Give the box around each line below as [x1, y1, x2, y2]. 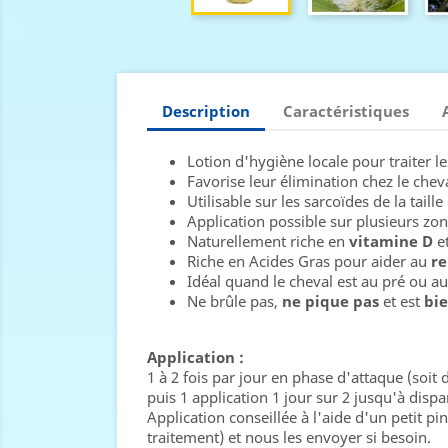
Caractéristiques [283, 100, 410, 121]
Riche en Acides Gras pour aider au [187, 251, 431, 271]
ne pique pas [282, 291, 379, 311]
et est [379, 291, 424, 311]
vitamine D [349, 231, 437, 251]
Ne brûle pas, [187, 291, 282, 311]
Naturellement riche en [187, 231, 349, 251]
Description [162, 100, 250, 121]
